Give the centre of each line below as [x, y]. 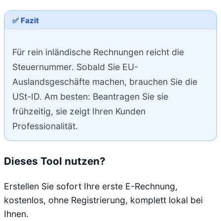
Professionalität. [45, 126]
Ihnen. [16, 214]
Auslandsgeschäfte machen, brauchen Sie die [105, 82]
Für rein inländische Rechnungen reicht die [98, 52]
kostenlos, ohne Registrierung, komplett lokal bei [103, 200]
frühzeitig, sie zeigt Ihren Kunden [79, 111]
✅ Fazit [26, 20]
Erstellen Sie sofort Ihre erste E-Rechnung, [91, 186]
